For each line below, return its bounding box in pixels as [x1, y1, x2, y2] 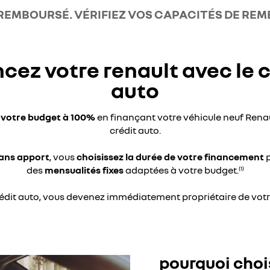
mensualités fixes [44, 164, 124, 176]
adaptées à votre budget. [123, 164, 239, 176]
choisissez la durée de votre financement [76, 151, 264, 163]
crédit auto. [109, 124, 161, 136]
